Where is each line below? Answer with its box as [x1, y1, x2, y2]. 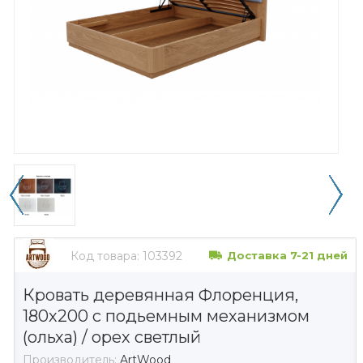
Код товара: [70, 248, 139, 263]
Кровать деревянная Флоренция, [23, 284, 298, 305]
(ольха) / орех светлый [23, 327, 201, 347]
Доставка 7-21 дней [227, 248, 348, 262]
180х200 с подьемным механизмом [23, 305, 310, 326]
